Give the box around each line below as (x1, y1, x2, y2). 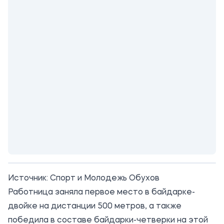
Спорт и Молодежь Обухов (50, 174, 159, 182)
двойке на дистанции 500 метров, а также (8, 202, 181, 210)
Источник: (8, 174, 50, 182)
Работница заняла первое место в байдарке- (8, 188, 195, 196)
